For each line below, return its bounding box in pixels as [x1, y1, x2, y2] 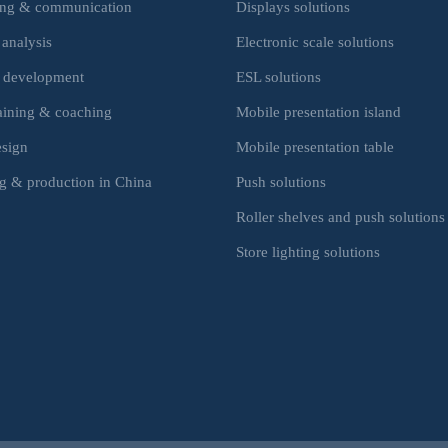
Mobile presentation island [235, 102, 401, 120]
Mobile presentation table [235, 137, 394, 155]
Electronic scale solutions [235, 32, 394, 50]
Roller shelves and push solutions [235, 207, 445, 225]
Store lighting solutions [235, 242, 380, 260]
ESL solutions [235, 67, 321, 85]
